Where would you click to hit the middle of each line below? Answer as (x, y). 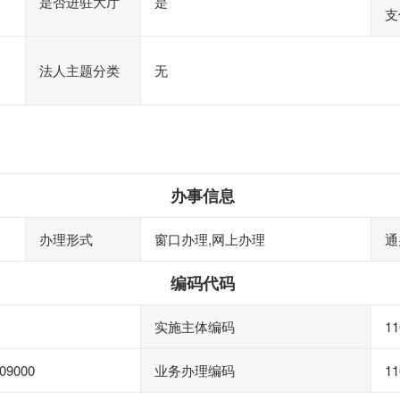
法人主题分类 (79, 70)
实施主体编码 (195, 326)
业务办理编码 (195, 370)
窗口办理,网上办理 (210, 239)
